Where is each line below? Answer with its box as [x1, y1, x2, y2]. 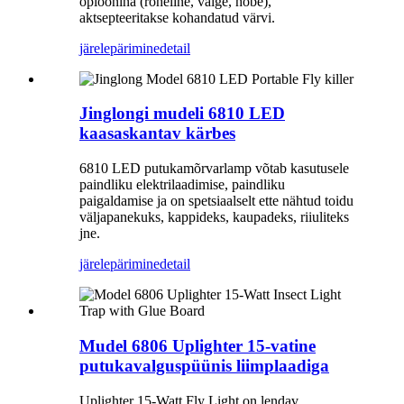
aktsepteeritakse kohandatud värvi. [79, 9, 275, 25]
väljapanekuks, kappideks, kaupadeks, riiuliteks [79, 209, 349, 225]
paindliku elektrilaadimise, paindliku [79, 177, 285, 193]
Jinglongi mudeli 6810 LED [79, 104, 285, 124]
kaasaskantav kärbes [79, 124, 235, 143]
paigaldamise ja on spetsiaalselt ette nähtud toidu [79, 193, 353, 209]
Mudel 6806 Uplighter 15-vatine [79, 335, 316, 355]
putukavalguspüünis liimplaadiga [79, 355, 329, 375]
